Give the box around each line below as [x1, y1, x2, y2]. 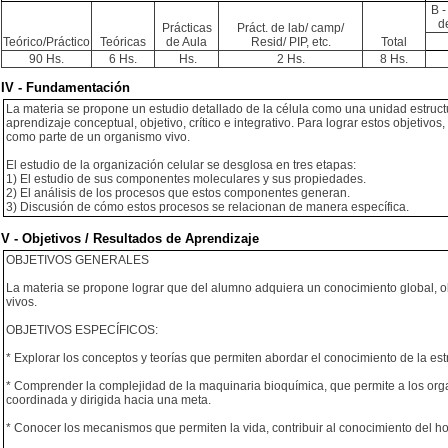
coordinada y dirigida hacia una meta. [6, 393, 211, 407]
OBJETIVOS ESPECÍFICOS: [6, 323, 158, 337]
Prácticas [161, 21, 212, 35]
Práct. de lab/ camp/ [237, 21, 344, 35]
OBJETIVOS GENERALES [6, 253, 149, 267]
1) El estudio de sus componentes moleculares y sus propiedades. [6, 172, 366, 186]
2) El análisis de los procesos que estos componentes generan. [6, 186, 350, 200]
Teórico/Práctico [3, 35, 90, 49]
